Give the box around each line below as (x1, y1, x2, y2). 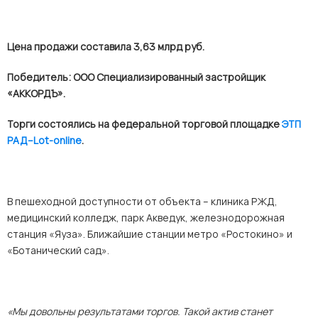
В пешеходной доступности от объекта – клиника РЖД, (7, 194, 278, 208)
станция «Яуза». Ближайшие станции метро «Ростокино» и (7, 227, 292, 241)
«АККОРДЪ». (7, 87, 65, 100)
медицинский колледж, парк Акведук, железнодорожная (7, 211, 285, 224)
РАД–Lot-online (7, 133, 82, 147)
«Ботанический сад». (7, 243, 109, 257)
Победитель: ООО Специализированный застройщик (7, 70, 265, 84)
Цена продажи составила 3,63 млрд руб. (7, 40, 204, 53)
